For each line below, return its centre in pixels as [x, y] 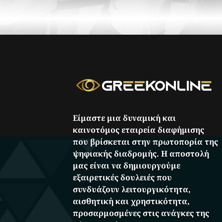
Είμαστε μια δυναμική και [125, 118]
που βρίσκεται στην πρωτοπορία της [146, 141]
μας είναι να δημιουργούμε [127, 165]
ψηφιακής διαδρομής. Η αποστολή [141, 153]
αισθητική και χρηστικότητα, [132, 201]
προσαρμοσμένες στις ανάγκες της [141, 213]
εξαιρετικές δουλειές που [123, 177]
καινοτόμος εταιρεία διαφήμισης [139, 130]
